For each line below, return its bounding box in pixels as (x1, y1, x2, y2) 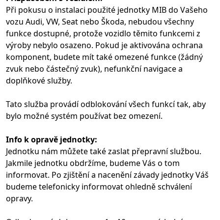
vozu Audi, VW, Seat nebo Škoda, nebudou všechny (6, 16, 194, 27)
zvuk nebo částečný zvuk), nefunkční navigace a (6, 63, 183, 74)
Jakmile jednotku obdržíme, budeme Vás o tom (6, 157, 180, 168)
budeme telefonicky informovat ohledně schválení (6, 181, 192, 192)
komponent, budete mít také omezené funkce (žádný (6, 51, 203, 62)
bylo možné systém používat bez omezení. (6, 110, 163, 121)
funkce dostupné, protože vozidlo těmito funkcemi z (6, 27, 200, 39)
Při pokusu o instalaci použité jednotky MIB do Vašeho (6, 4, 208, 15)
